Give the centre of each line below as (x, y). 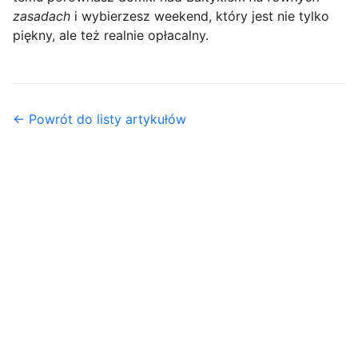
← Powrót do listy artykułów (99, 119)
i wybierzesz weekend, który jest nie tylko (200, 16)
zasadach (42, 16)
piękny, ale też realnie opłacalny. (111, 36)
